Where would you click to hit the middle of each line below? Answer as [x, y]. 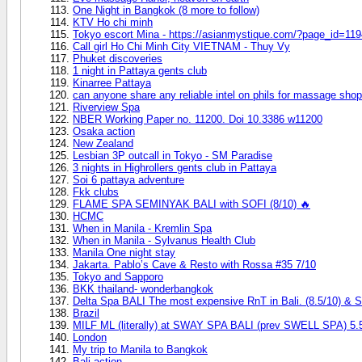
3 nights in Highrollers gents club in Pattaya [175, 167]
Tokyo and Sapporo [118, 276]
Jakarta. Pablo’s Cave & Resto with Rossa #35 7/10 [194, 264]
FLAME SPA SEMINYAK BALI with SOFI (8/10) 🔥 [192, 204]
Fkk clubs [96, 192]
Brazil [86, 313]
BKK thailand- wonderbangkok [143, 288]
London [90, 337]
